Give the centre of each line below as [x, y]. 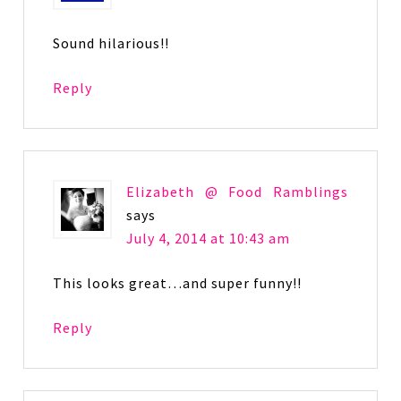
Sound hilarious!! [111, 43]
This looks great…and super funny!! [178, 283]
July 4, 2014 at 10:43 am [209, 238]
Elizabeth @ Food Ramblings [237, 192]
